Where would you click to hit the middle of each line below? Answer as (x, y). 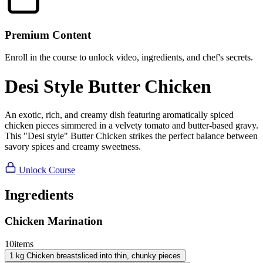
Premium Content (48, 35)
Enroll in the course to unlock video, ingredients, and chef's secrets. (129, 58)
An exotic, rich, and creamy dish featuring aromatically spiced (119, 115)
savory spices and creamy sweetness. (73, 147)
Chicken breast (52, 255)
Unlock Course (46, 170)
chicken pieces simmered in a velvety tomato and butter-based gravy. (131, 126)
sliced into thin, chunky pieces (129, 255)
